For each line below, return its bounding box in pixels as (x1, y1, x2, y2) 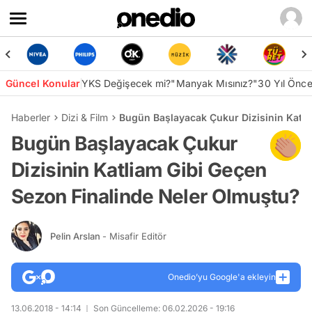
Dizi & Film (61, 111, 108, 123)
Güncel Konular (6, 77, 81, 89)
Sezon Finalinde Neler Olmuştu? (11, 185, 299, 208)
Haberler (11, 111, 50, 123)
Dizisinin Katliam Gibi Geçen (11, 158, 267, 182)
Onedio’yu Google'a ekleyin (168, 272, 276, 282)
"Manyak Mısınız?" (171, 77, 258, 89)
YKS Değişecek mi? (81, 77, 171, 89)
